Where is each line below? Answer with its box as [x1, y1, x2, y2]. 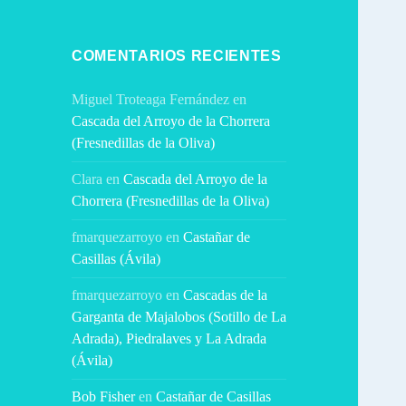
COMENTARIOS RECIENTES [72, 48, 282, 64]
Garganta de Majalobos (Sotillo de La [72, 309, 287, 325]
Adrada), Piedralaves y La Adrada [72, 331, 267, 347]
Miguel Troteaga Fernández [72, 92, 230, 108]
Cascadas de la [183, 287, 268, 304]
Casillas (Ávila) [72, 251, 161, 267]
